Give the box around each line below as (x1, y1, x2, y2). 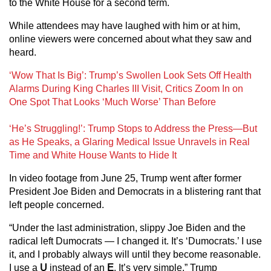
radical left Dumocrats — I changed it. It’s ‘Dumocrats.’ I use (9, 236, 262, 247)
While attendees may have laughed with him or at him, (9, 21, 240, 31)
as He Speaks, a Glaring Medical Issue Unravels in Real (9, 137, 250, 148)
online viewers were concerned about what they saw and (9, 34, 252, 45)
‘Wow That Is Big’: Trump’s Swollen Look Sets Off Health (9, 70, 252, 81)
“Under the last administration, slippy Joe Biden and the (9, 223, 246, 233)
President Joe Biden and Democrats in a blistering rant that (9, 186, 261, 197)
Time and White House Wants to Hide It (9, 150, 177, 161)
